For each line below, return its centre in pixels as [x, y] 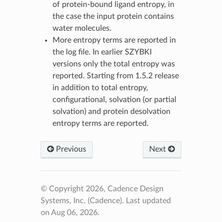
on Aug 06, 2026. [70, 212]
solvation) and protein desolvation [111, 111]
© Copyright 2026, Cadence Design [102, 189]
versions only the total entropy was [113, 64]
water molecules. [82, 28]
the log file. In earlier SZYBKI [102, 52]
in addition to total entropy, [100, 87]
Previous [70, 149]
